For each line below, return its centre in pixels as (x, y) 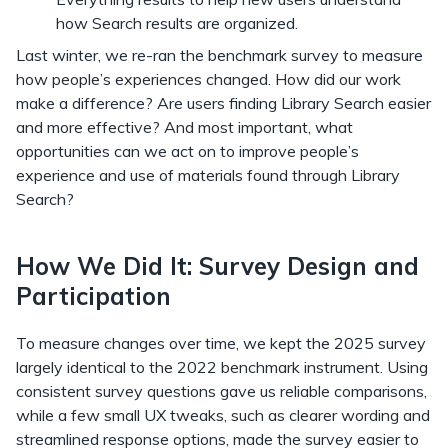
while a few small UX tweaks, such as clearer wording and (223, 415)
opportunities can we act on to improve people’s (187, 151)
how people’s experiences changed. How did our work (208, 79)
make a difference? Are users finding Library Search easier (223, 103)
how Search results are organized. (179, 23)
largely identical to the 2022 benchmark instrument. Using (222, 367)
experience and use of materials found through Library (208, 175)
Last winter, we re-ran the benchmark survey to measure (219, 55)
